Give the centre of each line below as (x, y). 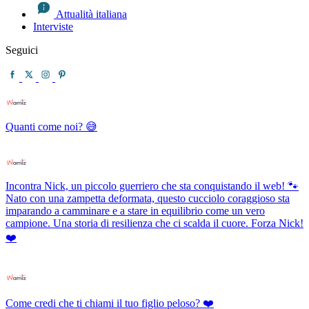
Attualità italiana (90, 14)
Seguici (22, 50)
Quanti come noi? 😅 (51, 127)
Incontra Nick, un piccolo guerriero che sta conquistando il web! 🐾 (152, 186)
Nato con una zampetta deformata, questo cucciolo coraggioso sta (148, 199)
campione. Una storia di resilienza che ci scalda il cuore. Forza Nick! (154, 223)
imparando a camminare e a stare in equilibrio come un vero (135, 211)
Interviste (53, 27)
